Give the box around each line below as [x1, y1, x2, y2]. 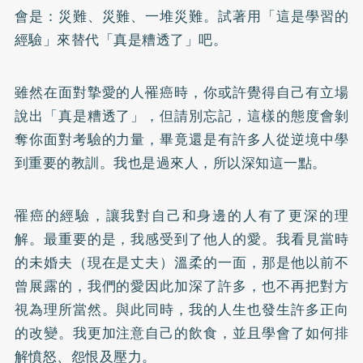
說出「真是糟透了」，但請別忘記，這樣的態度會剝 [14, 105, 349, 127]
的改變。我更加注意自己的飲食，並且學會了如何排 [14, 322, 349, 344]
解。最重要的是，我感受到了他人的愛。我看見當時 [14, 228, 349, 250]
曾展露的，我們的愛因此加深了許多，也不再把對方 [14, 275, 349, 297]
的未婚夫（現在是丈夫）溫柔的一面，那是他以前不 [14, 252, 349, 274]
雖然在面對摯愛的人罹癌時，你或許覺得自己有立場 [14, 82, 349, 104]
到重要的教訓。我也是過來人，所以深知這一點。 [14, 152, 327, 174]
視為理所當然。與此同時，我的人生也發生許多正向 [14, 299, 349, 321]
